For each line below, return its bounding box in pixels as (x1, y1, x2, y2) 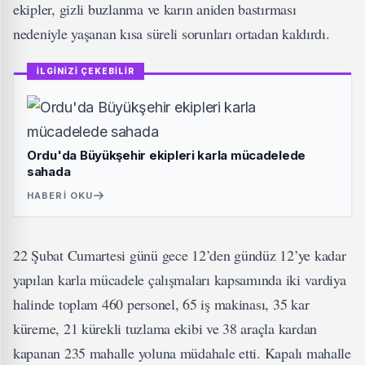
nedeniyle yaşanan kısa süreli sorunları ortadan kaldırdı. (13, 24, 330, 43)
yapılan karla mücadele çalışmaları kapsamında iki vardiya (13, 270, 346, 289)
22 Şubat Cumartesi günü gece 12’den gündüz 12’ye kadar (13, 245, 346, 265)
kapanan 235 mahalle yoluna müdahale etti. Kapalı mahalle (13, 343, 351, 363)
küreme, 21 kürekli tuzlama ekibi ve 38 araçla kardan (13, 319, 317, 338)
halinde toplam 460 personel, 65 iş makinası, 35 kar (13, 294, 310, 314)
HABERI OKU (27, 190, 93, 201)
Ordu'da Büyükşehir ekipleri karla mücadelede (27, 147, 306, 163)
